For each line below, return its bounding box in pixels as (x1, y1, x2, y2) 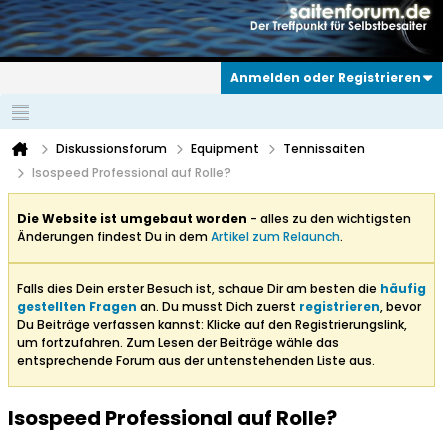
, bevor (380, 298, 421, 316)
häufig (380, 280, 426, 298)
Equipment (191, 140, 259, 158)
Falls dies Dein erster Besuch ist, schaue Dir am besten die (17, 280, 380, 298)
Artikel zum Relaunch (211, 228, 340, 246)
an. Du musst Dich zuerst (137, 298, 299, 316)
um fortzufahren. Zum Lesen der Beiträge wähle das (17, 334, 339, 352)
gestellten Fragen (17, 298, 137, 316)
